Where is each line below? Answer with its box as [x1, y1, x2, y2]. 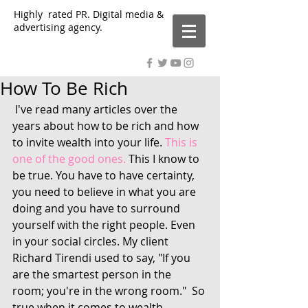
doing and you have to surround [12, 201, 183, 216]
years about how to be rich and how [12, 118, 201, 133]
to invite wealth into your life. [12, 135, 165, 150]
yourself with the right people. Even [12, 217, 198, 232]
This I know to [126, 151, 202, 166]
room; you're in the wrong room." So [12, 283, 208, 298]
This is [165, 135, 200, 150]
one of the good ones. [12, 151, 126, 166]
